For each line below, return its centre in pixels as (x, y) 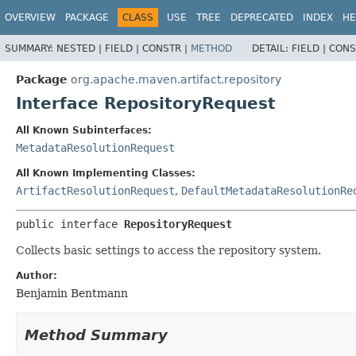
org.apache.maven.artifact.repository (176, 79)
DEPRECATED (262, 17)
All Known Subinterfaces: (84, 130)
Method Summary (96, 335)
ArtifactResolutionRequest (95, 190)
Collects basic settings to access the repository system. (168, 250)
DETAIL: (272, 48)
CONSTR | (166, 48)
